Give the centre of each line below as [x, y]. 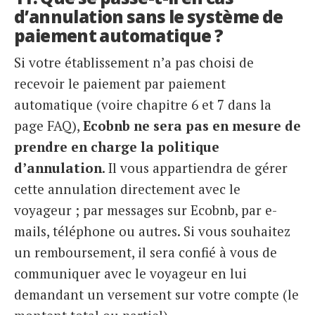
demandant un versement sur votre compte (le [156, 294]
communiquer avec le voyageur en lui [130, 273]
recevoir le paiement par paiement [120, 83]
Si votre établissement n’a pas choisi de [134, 62]
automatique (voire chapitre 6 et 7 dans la [143, 104]
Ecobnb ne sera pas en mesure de [192, 125]
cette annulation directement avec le [127, 188]
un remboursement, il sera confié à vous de [146, 252]
